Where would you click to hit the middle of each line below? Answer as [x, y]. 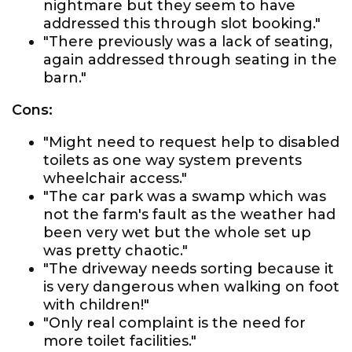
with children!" [96, 305]
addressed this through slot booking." [182, 24]
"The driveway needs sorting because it [189, 269]
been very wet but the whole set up [177, 233]
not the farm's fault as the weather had [189, 214]
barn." [65, 78]
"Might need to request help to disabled [191, 142]
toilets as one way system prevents [172, 160]
